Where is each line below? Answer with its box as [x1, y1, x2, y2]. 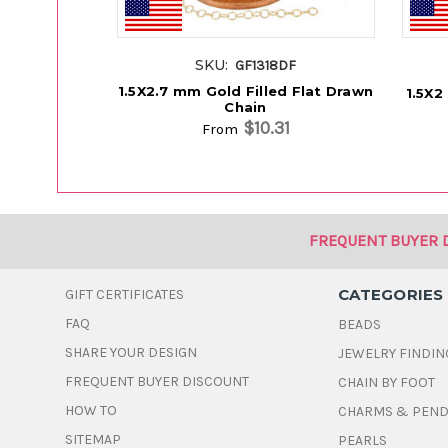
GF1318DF [235, 57, 297, 75]
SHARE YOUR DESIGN [65, 344, 198, 362]
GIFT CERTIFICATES [65, 286, 185, 304]
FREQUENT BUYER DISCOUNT [65, 373, 250, 391]
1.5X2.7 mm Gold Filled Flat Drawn [117, 83, 374, 100]
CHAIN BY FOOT [338, 374, 436, 392]
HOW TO [65, 402, 118, 420]
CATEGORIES [338, 285, 444, 305]
